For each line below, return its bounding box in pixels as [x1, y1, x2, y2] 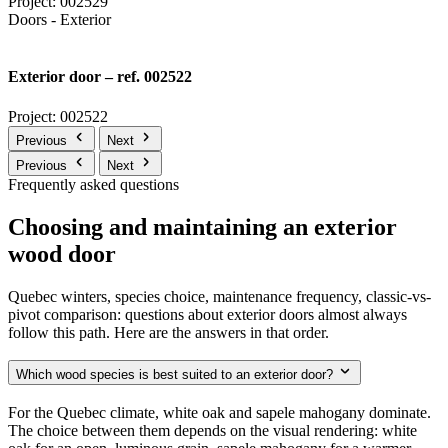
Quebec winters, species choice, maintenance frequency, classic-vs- [8, 287, 431, 305]
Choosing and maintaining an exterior [8, 213, 397, 240]
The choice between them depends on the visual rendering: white [8, 421, 417, 439]
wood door [8, 240, 116, 267]
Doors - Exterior [8, 11, 111, 29]
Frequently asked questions [8, 175, 179, 193]
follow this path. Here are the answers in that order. [8, 323, 329, 341]
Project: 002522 [8, 107, 108, 125]
